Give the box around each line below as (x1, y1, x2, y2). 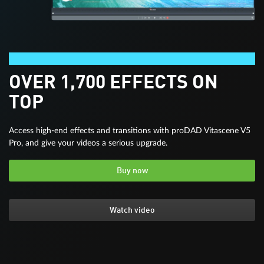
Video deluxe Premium (9, 54, 90, 64)
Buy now (116, 167, 148, 176)
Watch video (109, 206, 155, 215)
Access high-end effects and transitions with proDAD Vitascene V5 (9, 126, 250, 136)
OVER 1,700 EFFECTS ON (9, 74, 218, 94)
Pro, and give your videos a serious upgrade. (9, 138, 167, 148)
